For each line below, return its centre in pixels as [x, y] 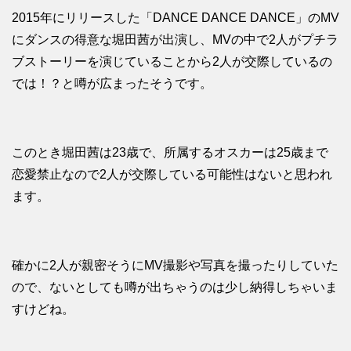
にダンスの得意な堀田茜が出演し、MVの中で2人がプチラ [175, 40]
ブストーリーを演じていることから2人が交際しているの [172, 62]
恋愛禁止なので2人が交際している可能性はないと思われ [172, 175]
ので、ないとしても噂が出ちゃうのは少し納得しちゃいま [175, 288]
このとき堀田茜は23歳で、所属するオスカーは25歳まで [170, 153]
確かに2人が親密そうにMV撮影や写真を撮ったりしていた [175, 266]
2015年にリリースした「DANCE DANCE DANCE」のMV [175, 18]
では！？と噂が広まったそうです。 [112, 84]
